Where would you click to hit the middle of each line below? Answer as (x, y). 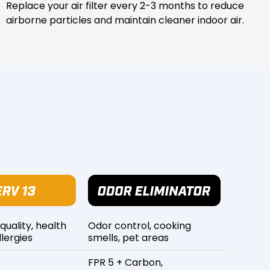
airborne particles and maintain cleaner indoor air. (125, 20)
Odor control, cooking (140, 226)
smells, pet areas (128, 238)
